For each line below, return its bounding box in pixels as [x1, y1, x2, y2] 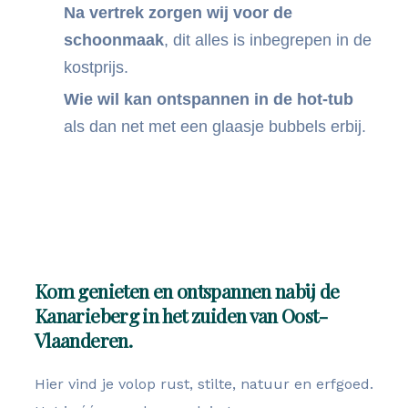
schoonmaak [64, 31, 164, 49]
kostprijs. [64, 58, 128, 76]
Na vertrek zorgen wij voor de [64, 4, 292, 22]
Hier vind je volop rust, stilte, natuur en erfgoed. [35, 375, 373, 393]
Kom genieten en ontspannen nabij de [35, 278, 340, 303]
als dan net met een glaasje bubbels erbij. [64, 117, 366, 136]
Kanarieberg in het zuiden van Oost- [35, 302, 327, 328]
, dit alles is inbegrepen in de [164, 31, 372, 49]
